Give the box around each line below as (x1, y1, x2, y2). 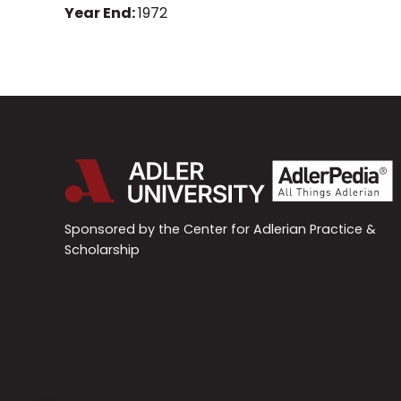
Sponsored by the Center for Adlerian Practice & (64, 220, 376, 239)
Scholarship (64, 241, 140, 260)
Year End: (64, 2, 138, 23)
